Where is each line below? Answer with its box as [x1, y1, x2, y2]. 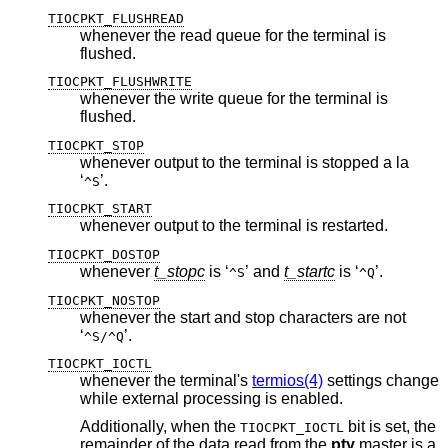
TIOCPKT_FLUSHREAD [48, 10, 184, 26]
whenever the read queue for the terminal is [80, 26, 386, 44]
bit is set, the [344, 417, 436, 435]
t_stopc [154, 263, 205, 281]
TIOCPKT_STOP [48, 137, 144, 153]
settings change [323, 372, 439, 390]
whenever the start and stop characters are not [80, 308, 406, 326]
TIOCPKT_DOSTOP [48, 247, 160, 263]
